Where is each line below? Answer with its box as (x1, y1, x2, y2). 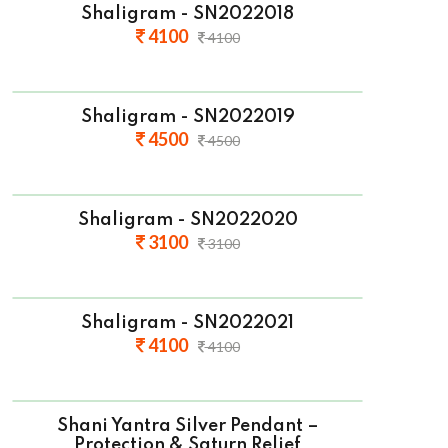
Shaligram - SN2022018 (81, 5, 294, 24)
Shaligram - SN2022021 (81, 314, 294, 333)
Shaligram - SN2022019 (80, 108, 295, 127)
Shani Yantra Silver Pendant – (56, 417, 319, 436)
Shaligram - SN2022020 (77, 211, 298, 230)
